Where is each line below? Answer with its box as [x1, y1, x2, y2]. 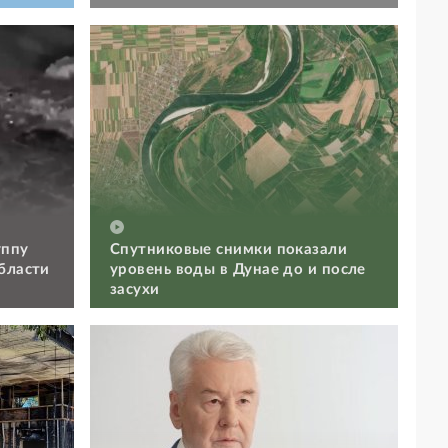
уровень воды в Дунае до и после [110, 261, 366, 277]
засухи [110, 281, 160, 297]
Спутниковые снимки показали [110, 241, 348, 257]
